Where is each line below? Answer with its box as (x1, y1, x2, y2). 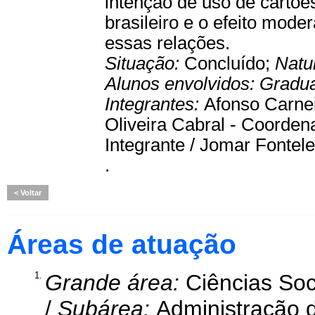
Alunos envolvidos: (105, 74, 259, 94)
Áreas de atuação (7, 229, 236, 259)
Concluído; (184, 53, 275, 73)
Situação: (105, 53, 184, 73)
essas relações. (105, 33, 230, 53)
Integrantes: (105, 94, 204, 114)
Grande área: (45, 270, 186, 295)
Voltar (18, 188, 41, 197)
